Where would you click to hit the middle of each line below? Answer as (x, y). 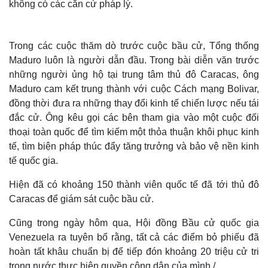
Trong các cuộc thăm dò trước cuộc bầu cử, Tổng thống (134, 46)
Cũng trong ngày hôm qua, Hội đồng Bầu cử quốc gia (134, 223)
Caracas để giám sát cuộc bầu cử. (81, 199)
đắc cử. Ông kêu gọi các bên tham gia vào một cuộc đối (134, 118)
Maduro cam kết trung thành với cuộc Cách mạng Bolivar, (134, 89)
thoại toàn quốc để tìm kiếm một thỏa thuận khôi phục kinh (134, 132)
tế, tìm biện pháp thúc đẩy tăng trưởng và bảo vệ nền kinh (134, 146)
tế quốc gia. (33, 161)
